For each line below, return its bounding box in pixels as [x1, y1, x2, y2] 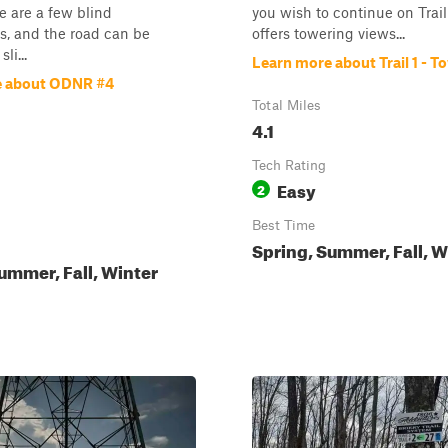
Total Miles [252, 97, 321, 113]
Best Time [252, 217, 315, 233]
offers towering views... [252, 24, 405, 42]
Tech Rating [252, 157, 326, 173]
